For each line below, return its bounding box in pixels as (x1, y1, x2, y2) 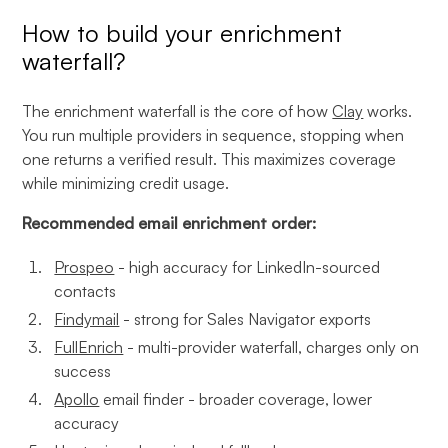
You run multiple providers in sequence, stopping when (22, 125, 405, 145)
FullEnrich (54, 337, 124, 357)
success (54, 361, 112, 381)
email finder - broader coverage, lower (99, 389, 373, 409)
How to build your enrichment (22, 18, 343, 48)
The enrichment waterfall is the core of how (22, 101, 333, 121)
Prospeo (54, 257, 115, 277)
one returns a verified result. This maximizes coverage (22, 149, 397, 169)
